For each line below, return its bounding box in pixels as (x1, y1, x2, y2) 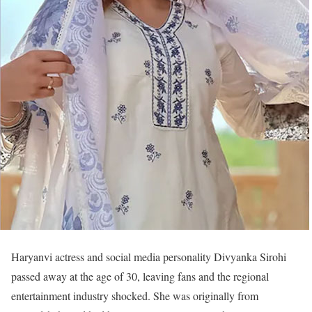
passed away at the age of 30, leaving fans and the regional (11, 269, 269, 283)
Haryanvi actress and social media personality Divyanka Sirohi (11, 249, 286, 264)
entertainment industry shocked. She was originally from (11, 288, 258, 303)
